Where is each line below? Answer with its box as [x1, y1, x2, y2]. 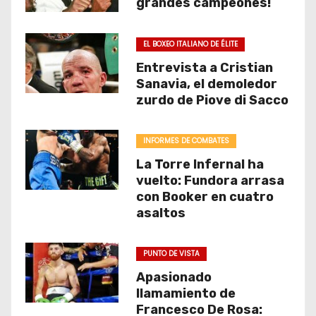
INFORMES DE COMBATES [142, 135, 229, 146]
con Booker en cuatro [135, 189, 274, 205]
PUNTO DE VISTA [142, 248, 200, 259]
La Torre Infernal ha [135, 157, 264, 172]
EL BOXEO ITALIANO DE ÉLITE [142, 39, 238, 49]
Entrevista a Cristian [135, 60, 273, 75]
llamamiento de [135, 286, 236, 301]
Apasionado [135, 269, 212, 285]
